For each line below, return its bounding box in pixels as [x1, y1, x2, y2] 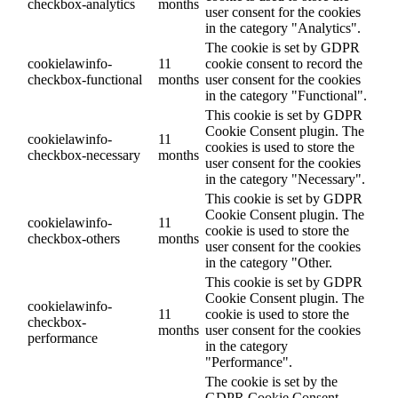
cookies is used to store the [205, 139, 354, 155]
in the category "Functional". [205, 87, 367, 103]
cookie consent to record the [205, 55, 362, 71]
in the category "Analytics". [205, 20, 361, 36]
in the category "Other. [205, 254, 332, 270]
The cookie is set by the [205, 373, 338, 389]
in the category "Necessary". [205, 171, 365, 187]
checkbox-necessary [28, 147, 140, 163]
